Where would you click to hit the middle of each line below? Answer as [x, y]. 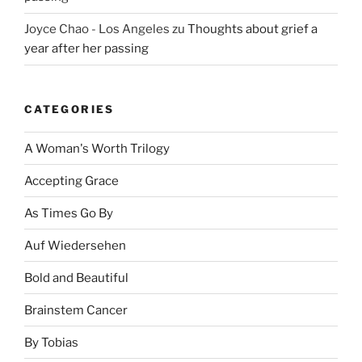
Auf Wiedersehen [75, 245]
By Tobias [51, 342]
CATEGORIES [69, 109]
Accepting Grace [72, 181]
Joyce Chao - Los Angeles [97, 29]
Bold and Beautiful [76, 278]
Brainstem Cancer [76, 310]
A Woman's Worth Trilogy [97, 148]
